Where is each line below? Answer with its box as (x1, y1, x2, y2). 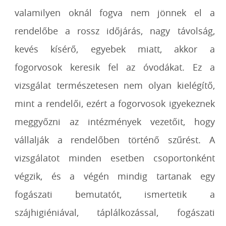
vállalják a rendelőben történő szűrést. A (15, 134, 215, 146)
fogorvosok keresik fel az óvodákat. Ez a (15, 61, 215, 73)
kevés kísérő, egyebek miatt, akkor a (15, 43, 215, 55)
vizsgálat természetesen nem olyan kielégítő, (15, 79, 215, 91)
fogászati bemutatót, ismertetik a (15, 188, 215, 200)
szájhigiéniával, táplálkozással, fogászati (15, 206, 215, 218)
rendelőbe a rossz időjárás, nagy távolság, (15, 25, 215, 37)
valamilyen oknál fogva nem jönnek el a (15, 7, 215, 19)
